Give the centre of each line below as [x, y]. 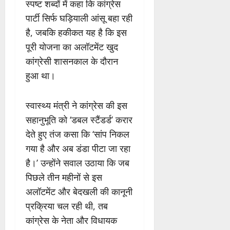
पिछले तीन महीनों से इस [64, 177]
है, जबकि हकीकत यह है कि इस [76, 33]
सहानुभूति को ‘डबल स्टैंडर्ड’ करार [79, 120]
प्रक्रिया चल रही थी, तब [67, 206]
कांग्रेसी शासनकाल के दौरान [72, 61]
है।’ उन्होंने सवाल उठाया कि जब [78, 163]
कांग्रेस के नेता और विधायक [71, 221]
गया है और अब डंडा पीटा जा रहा [78, 149]
